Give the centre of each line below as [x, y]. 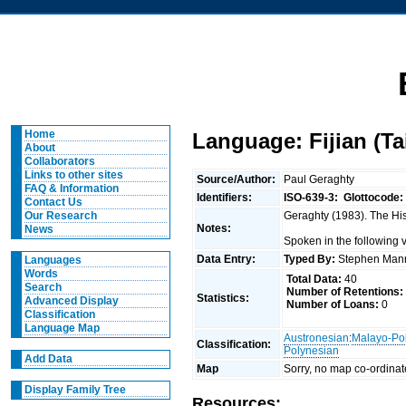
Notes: [216, 228]
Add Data [48, 359]
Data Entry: [228, 259]
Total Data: [314, 280]
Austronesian [317, 338]
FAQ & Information [71, 188]
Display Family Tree [75, 390]
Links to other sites [73, 175]
